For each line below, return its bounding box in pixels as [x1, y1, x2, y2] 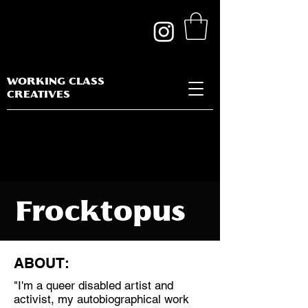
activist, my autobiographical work [14, 292, 189, 307]
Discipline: [15, 287, 70, 300]
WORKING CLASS [7, 77, 104, 87]
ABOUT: [14, 254, 69, 272]
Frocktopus [15, 201, 186, 228]
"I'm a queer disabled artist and [14, 278, 173, 293]
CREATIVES [7, 90, 74, 100]
